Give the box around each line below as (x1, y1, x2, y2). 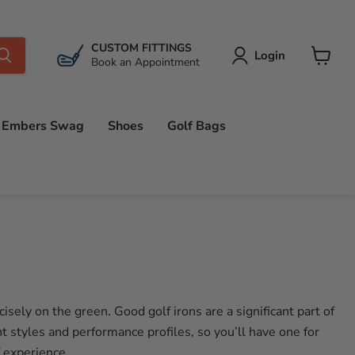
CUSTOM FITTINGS (91, 40, 192, 55)
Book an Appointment (91, 55, 200, 70)
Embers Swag (2, 117, 84, 135)
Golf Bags (167, 117, 226, 135)
